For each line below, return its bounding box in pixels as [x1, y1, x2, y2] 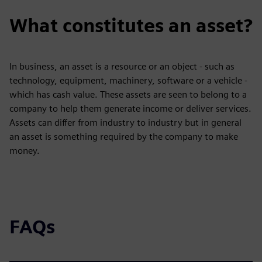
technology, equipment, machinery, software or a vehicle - [9, 74, 247, 86]
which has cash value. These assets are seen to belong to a [9, 88, 247, 100]
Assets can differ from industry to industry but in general [9, 116, 242, 128]
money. [9, 144, 40, 156]
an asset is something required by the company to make [9, 130, 238, 142]
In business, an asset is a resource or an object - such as [9, 60, 235, 72]
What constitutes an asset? [9, 13, 253, 37]
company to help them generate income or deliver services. [9, 102, 251, 114]
